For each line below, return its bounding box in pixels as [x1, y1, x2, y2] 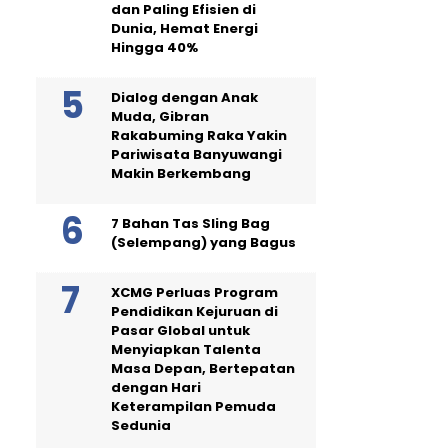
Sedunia [111, 415, 171, 435]
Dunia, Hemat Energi [111, 18, 258, 38]
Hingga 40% [111, 37, 198, 57]
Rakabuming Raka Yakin [111, 125, 287, 145]
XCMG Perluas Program [111, 282, 278, 302]
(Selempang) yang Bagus [111, 232, 296, 252]
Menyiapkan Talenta [111, 339, 261, 359]
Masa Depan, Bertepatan [111, 358, 295, 378]
